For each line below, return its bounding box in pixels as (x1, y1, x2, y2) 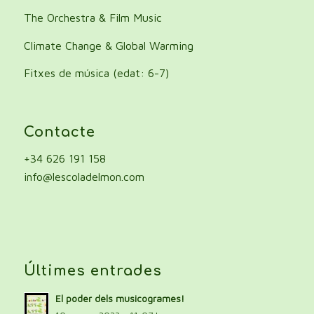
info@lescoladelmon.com (23, 170, 144, 184)
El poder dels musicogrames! (55, 292, 184, 304)
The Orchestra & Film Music (23, 11, 162, 24)
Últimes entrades (23, 262, 162, 279)
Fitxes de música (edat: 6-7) (23, 67, 169, 80)
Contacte (23, 123, 95, 140)
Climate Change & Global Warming (23, 39, 193, 52)
